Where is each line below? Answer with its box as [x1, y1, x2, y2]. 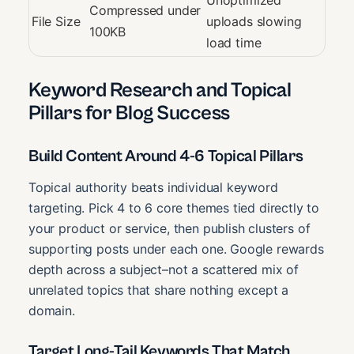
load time [206, 35, 262, 51]
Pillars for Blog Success [28, 101, 230, 126]
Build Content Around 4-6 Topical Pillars [28, 146, 303, 166]
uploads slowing [206, 13, 302, 30]
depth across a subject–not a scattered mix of [28, 262, 299, 278]
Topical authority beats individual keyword [28, 179, 278, 196]
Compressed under [89, 2, 201, 19]
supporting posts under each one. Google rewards [28, 241, 324, 258]
